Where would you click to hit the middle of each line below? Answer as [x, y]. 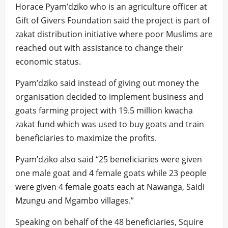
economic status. [48, 62]
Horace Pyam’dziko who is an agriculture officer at [111, 7]
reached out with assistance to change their [99, 48]
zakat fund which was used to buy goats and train [110, 124]
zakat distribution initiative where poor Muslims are [114, 34]
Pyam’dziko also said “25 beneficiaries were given [109, 159]
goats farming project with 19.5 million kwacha [104, 110]
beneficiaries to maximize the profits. [86, 138]
